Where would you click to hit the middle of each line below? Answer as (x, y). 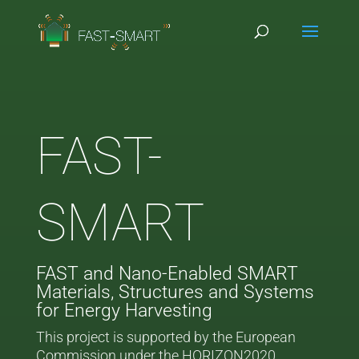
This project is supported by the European (165, 337)
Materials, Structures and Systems (175, 292)
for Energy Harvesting (124, 311)
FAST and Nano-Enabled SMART (167, 274)
